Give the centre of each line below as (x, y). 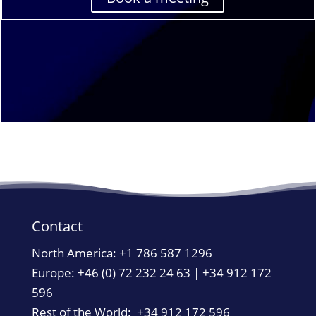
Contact (57, 226)
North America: (75, 253)
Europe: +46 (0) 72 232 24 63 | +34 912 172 (151, 273)
